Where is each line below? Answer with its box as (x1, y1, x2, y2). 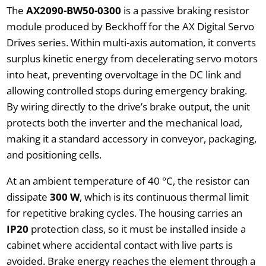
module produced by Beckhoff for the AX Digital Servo (6, 19, 254, 33)
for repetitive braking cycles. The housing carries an (6, 205, 242, 220)
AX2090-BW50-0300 (26, 3, 121, 17)
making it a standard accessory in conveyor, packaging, (6, 131, 256, 145)
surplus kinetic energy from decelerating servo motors (6, 51, 258, 65)
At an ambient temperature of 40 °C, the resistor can (6, 173, 249, 188)
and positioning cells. (6, 147, 102, 161)
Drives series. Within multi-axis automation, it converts (6, 35, 256, 49)
